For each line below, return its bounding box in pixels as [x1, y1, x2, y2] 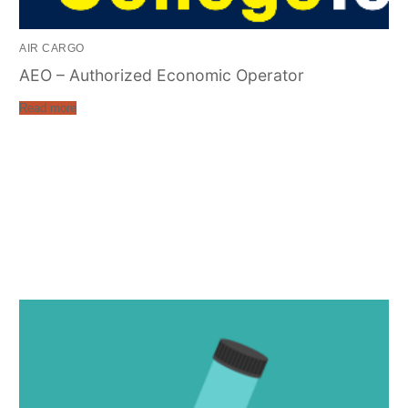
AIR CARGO [19, 42, 85, 54]
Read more [19, 100, 77, 115]
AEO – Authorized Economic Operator [19, 65, 305, 85]
